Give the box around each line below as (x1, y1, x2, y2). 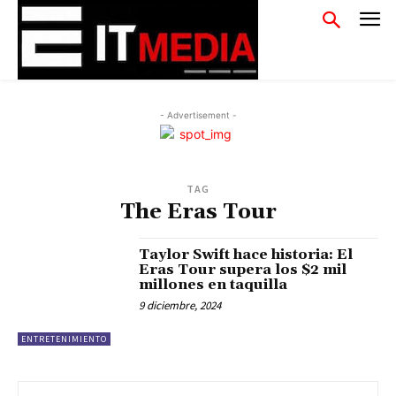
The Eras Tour (119, 199, 277, 225)
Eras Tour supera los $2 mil (139, 261, 347, 278)
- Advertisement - (159, 110, 237, 120)
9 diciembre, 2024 (139, 298, 222, 313)
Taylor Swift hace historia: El (139, 246, 354, 263)
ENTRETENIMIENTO (21, 333, 107, 346)
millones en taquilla (139, 276, 288, 293)
